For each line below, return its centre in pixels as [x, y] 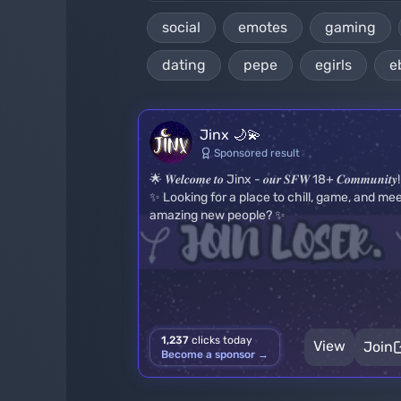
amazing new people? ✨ [218, 215]
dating [184, 65]
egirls [333, 65]
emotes [263, 27]
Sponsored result [257, 153]
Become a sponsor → [215, 354]
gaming [350, 27]
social [181, 27]
